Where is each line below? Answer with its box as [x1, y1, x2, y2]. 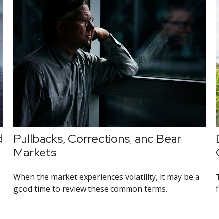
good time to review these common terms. [13, 183, 168, 194]
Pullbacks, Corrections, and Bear [13, 131, 182, 146]
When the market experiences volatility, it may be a [13, 171, 200, 182]
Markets [13, 144, 57, 160]
